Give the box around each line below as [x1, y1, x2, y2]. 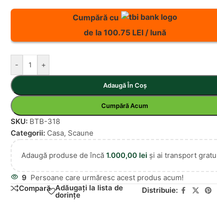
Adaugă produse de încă [21, 150, 107, 160]
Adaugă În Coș [103, 81, 147, 89]
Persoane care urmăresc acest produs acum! [31, 172, 184, 182]
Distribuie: [141, 186, 178, 195]
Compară [19, 184, 51, 193]
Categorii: [11, 128, 46, 138]
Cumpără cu [72, 12, 119, 22]
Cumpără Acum [101, 101, 149, 109]
